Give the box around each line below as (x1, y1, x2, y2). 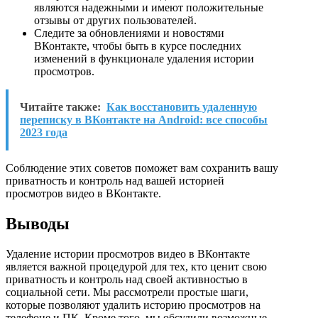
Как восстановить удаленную (106, 100, 257, 113)
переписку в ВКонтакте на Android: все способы (20, 113, 268, 126)
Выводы (6, 214, 70, 233)
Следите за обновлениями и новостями (34, 26, 224, 39)
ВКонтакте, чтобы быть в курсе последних (34, 39, 241, 52)
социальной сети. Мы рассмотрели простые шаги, (6, 285, 248, 298)
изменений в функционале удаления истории (34, 52, 254, 65)
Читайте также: (20, 100, 101, 113)
